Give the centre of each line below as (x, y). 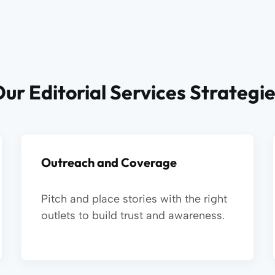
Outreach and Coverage (109, 162)
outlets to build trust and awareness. (133, 215)
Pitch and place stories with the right (134, 199)
